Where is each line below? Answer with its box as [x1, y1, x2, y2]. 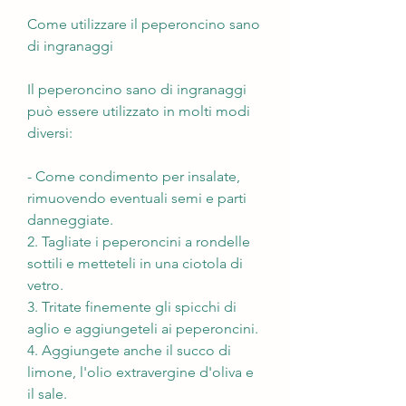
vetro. [27, 275, 63, 294]
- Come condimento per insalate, [27, 167, 240, 185]
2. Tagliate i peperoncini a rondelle [27, 232, 250, 250]
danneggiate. [27, 210, 113, 228]
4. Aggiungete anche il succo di [27, 341, 231, 359]
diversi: [27, 123, 72, 141]
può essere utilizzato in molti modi [27, 101, 250, 120]
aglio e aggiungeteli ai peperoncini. [27, 319, 258, 337]
